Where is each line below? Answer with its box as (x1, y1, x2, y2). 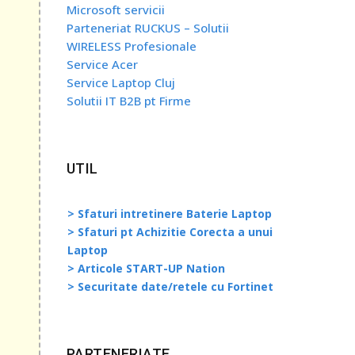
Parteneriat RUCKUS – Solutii (66, 19, 229, 36)
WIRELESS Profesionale (66, 37, 197, 54)
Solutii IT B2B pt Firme (66, 92, 191, 109)
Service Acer (66, 55, 138, 72)
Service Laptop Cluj (66, 74, 175, 90)
